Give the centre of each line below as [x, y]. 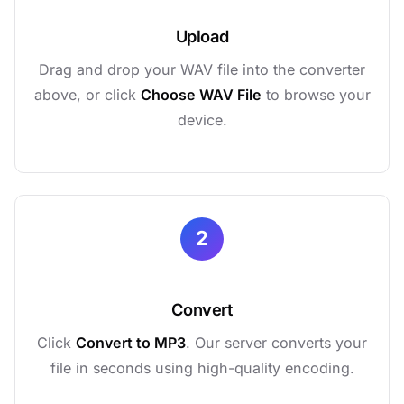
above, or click [87, 94]
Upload [202, 36]
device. [202, 119]
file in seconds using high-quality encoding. [202, 367]
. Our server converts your [276, 342]
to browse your [316, 94]
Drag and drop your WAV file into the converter [202, 69]
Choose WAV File [201, 94]
